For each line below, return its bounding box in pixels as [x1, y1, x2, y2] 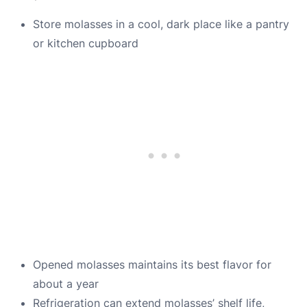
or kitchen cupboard [33, 36, 138, 51]
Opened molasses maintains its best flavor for [33, 258, 271, 272]
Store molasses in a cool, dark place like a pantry [33, 17, 289, 32]
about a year [33, 277, 99, 291]
